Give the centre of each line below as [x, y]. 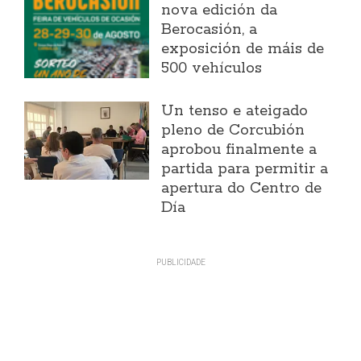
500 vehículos [212, 69]
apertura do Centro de [242, 189]
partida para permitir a [245, 170]
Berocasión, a [210, 30]
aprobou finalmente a [239, 150]
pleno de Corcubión [233, 131]
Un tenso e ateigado [235, 112]
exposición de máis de [243, 50]
